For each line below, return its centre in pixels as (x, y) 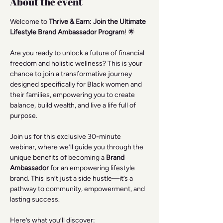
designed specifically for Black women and (77, 84)
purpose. (24, 116)
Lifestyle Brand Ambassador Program (67, 32)
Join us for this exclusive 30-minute (66, 137)
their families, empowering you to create (73, 95)
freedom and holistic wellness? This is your (77, 63)
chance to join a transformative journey (72, 74)
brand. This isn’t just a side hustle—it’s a (72, 178)
